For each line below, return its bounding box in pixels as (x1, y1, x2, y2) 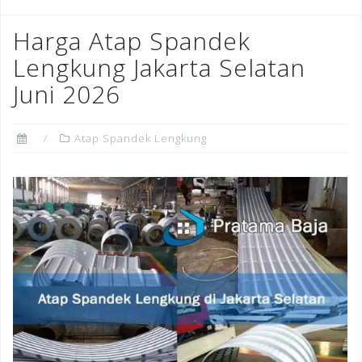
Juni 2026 (13, 78, 120, 111)
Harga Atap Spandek (13, 24, 250, 57)
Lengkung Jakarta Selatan (13, 51, 305, 84)
